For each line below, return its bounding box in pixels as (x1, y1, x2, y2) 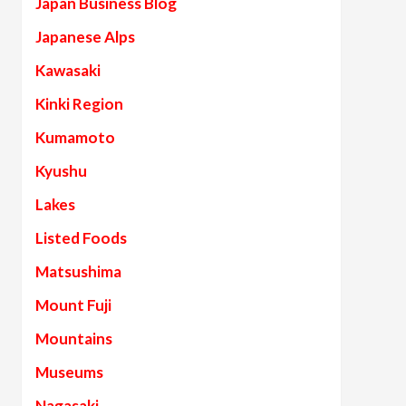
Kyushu (34, 161, 87, 180)
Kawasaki (34, 61, 101, 80)
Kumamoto (34, 128, 115, 147)
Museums (34, 362, 103, 382)
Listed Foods (34, 228, 127, 247)
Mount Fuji (34, 295, 111, 314)
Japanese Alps (34, 27, 135, 46)
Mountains (34, 329, 112, 348)
